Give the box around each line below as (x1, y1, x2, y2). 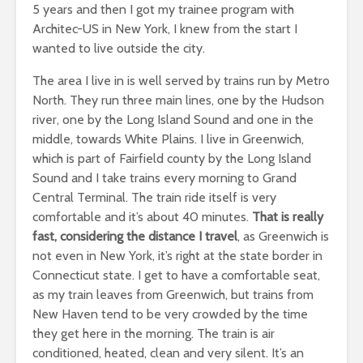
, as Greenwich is (237, 228, 329, 244)
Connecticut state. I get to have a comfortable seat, (32, 267, 320, 283)
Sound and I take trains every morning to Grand (32, 169, 297, 186)
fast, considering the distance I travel (32, 228, 237, 244)
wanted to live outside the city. (32, 40, 205, 56)
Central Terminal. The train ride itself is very (32, 189, 276, 205)
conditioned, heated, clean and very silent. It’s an (32, 344, 304, 361)
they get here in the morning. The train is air (32, 325, 275, 341)
